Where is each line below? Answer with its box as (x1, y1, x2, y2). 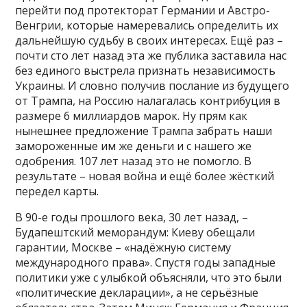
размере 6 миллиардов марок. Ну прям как (15, 108, 248, 124)
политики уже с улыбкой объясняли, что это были (15, 270, 282, 286)
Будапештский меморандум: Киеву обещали (15, 225, 256, 241)
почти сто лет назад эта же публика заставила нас (15, 48, 287, 64)
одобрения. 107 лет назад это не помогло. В (15, 153, 252, 169)
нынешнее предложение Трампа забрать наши (15, 123, 273, 139)
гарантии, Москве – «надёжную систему (15, 240, 232, 256)
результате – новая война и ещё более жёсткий (15, 169, 275, 184)
